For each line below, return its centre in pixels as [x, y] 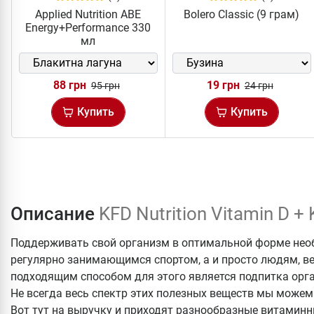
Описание [55, 213]
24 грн [259, 85]
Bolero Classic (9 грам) [242, 14]
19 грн [223, 85]
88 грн [69, 85]
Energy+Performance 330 [88, 27]
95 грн [105, 85]
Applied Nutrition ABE [88, 14]
